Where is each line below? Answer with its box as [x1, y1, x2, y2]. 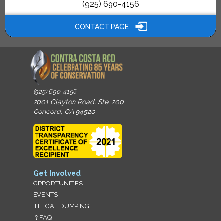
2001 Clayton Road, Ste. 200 [33, 98, 124, 106]
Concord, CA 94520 [33, 108, 96, 116]
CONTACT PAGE [75, 22, 129, 31]
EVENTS [33, 191, 58, 199]
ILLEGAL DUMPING [33, 202, 90, 210]
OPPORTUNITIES [33, 180, 83, 187]
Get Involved [33, 169, 81, 178]
